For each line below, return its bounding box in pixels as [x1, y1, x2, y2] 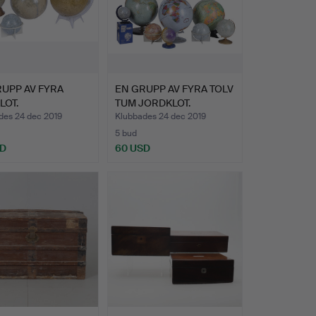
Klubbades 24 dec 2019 [114, 111, 206, 123]
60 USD [114, 142, 150, 155]
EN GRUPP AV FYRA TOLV [114, 83, 233, 96]
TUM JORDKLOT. [114, 97, 190, 110]
